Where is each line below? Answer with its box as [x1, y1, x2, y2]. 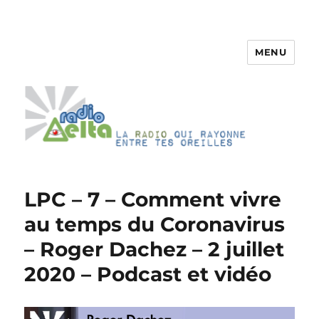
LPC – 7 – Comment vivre [24, 187, 282, 212]
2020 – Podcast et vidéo [24, 262, 272, 287]
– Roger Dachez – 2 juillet [24, 237, 285, 262]
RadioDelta [24, 52, 121, 73]
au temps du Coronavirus [24, 212, 286, 237]
